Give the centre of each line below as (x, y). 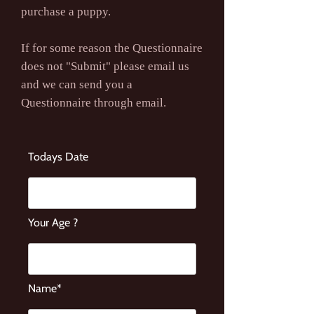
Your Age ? (53, 223)
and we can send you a (77, 84)
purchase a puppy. (66, 12)
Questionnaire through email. (94, 103)
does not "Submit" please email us (105, 66)
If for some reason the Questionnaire (112, 48)
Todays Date (58, 157)
